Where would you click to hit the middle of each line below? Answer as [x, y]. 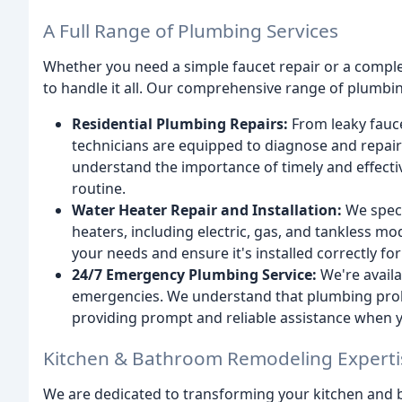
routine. [99, 188]
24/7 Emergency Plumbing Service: [194, 274]
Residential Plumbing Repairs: [180, 123]
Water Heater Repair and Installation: [207, 210]
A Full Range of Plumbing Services [191, 30]
